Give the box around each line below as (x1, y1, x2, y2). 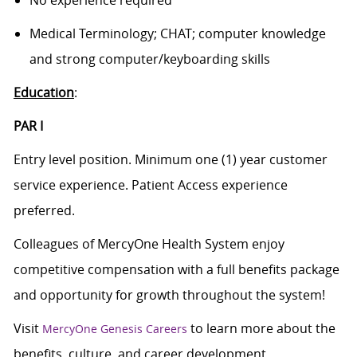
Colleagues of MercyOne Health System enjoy (13, 235, 284, 253)
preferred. (13, 202, 75, 220)
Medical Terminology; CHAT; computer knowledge (29, 25, 326, 43)
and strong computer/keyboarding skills (29, 50, 270, 69)
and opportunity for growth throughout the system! (13, 286, 328, 304)
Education (13, 84, 74, 102)
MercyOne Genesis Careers (41, 321, 187, 337)
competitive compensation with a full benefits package (13, 261, 339, 279)
